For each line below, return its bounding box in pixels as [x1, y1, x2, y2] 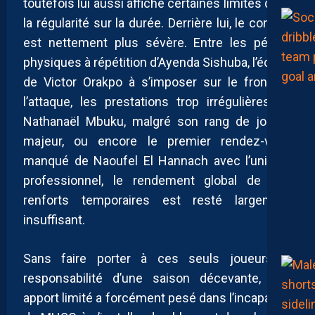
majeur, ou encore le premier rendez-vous [23, 133, 292, 148]
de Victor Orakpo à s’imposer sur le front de [23, 74, 292, 89]
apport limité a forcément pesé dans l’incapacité [23, 290, 292, 305]
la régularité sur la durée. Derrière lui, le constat [23, 15, 292, 30]
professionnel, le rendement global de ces [23, 172, 292, 188]
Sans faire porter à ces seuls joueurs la [23, 250, 292, 266]
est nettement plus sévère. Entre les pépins [23, 34, 292, 50]
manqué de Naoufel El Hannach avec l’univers [23, 153, 292, 168]
